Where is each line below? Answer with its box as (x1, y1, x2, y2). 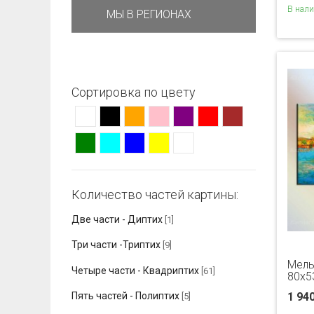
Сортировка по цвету (71, 85, 196, 100)
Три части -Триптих (71, 239, 161, 251)
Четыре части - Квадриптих (71, 264, 199, 276)
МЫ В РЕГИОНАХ (107, 8, 191, 21)
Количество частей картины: (71, 187, 238, 202)
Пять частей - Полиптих (71, 290, 179, 302)
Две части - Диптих (71, 214, 163, 226)
